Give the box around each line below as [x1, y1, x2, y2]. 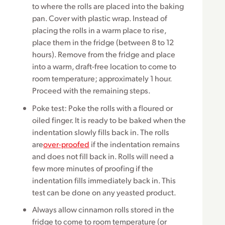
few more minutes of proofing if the [32, 162, 153, 173]
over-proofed [43, 138, 89, 149]
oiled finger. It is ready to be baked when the [32, 114, 186, 125]
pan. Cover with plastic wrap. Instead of [32, 13, 167, 24]
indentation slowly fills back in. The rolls [32, 126, 169, 137]
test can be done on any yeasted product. [32, 186, 176, 197]
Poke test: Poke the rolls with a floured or [32, 102, 173, 113]
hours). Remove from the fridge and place [32, 49, 175, 60]
